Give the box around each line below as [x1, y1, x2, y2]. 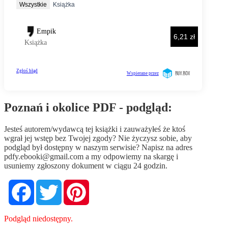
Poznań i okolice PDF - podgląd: [4, 100, 172, 114]
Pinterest [89, 179, 120, 188]
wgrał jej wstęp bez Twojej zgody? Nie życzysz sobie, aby [4, 133, 192, 142]
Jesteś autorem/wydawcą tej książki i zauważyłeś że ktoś [4, 124, 185, 133]
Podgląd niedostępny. [4, 214, 73, 223]
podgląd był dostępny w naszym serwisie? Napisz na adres [4, 142, 192, 152]
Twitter [62, 179, 87, 188]
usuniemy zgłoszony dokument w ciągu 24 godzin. [4, 161, 167, 170]
